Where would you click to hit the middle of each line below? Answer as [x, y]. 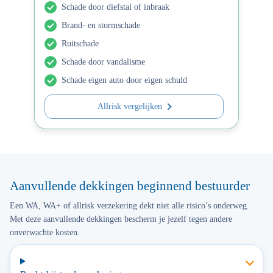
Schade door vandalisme [103, 62]
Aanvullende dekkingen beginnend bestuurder [130, 186]
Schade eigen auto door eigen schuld [124, 80]
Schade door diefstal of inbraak [115, 7]
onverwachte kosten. [45, 232]
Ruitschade [80, 44]
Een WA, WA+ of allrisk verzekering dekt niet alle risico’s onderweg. [129, 206]
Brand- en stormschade [101, 25]
